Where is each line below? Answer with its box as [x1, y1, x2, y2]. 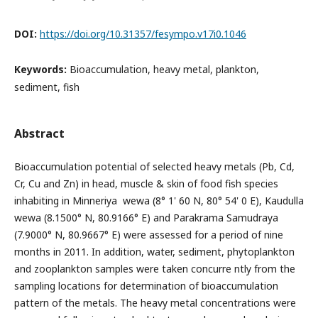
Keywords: [13, 62, 70, 76]
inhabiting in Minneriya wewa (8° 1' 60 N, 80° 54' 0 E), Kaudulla [13, 194, 304, 207]
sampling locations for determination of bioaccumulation [13, 279, 278, 292]
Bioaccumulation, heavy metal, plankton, [69, 62, 259, 76]
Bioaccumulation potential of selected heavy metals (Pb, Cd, [13, 160, 295, 173]
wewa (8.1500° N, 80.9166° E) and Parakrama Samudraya [13, 211, 278, 224]
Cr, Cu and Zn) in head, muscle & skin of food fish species [13, 177, 278, 190]
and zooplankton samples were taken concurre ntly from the [13, 262, 295, 275]
